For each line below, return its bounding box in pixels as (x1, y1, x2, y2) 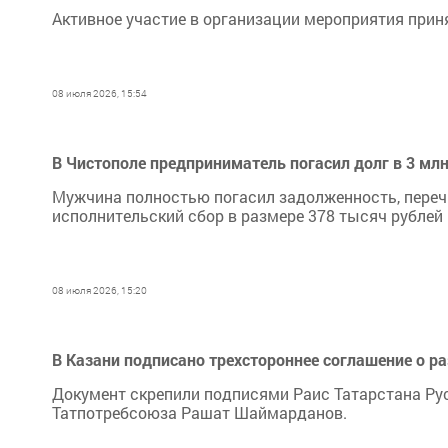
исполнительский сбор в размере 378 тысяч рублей (52, 205, 443, 226)
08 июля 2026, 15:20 (52, 284, 147, 297)
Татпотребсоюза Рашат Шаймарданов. (52, 402, 347, 423)
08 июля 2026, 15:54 (52, 87, 147, 100)
